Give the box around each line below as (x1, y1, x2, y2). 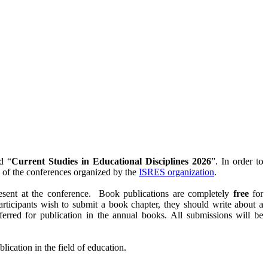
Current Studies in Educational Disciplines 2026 (11, 156, 211, 166)
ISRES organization (139, 166, 214, 177)
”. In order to (211, 156, 264, 166)
